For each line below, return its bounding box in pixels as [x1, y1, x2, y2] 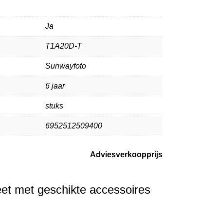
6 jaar [45, 81, 65, 90]
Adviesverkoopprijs [90, 150, 163, 159]
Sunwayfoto [45, 61, 87, 70]
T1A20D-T [45, 41, 82, 50]
